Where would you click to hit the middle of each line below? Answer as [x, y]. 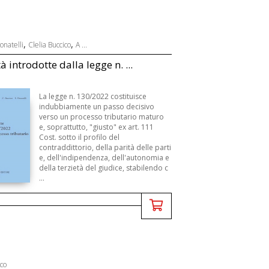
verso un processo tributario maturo [102, 117]
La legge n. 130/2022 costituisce [93, 96]
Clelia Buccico [49, 45]
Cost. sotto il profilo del [80, 137]
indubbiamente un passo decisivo [97, 107]
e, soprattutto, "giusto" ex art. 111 [97, 127]
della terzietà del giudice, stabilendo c [104, 168]
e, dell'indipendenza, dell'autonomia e [104, 158]
